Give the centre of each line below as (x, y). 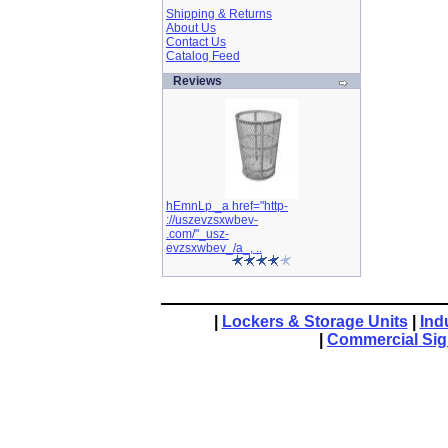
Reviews (197, 81)
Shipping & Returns (219, 14)
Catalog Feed (203, 56)
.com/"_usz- (197, 234)
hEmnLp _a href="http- (227, 206)
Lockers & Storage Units (314, 321)
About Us (191, 28)
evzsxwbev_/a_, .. (214, 248)
